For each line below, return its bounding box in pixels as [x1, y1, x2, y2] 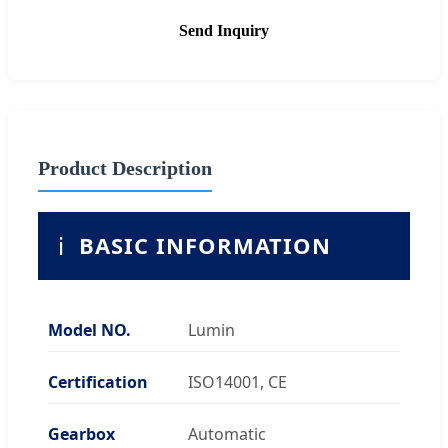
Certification [48, 370, 148, 393]
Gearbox [48, 422, 115, 445]
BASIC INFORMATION [79, 230, 331, 260]
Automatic [188, 422, 266, 445]
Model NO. [48, 318, 131, 341]
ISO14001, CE [188, 370, 287, 393]
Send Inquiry [179, 21, 269, 39]
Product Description [38, 156, 212, 179]
